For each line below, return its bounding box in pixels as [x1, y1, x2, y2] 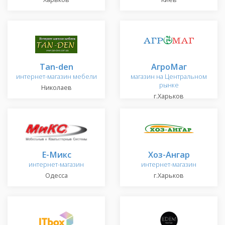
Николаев [41, 83, 72, 92]
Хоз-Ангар [148, 149, 190, 161]
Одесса [45, 171, 68, 180]
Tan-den [39, 61, 73, 73]
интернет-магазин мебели [16, 72, 97, 81]
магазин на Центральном [131, 72, 207, 81]
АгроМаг [151, 61, 187, 73]
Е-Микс [41, 149, 71, 161]
